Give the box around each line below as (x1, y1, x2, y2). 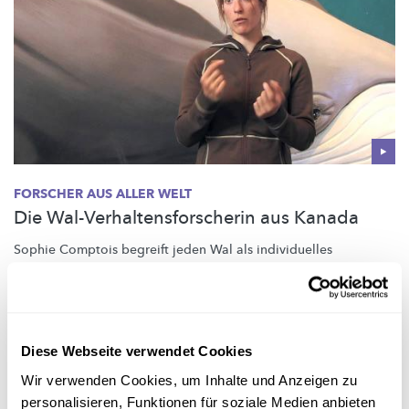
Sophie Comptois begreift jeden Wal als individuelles (14, 240, 332, 258)
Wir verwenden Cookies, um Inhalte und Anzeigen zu (21, 372, 358, 388)
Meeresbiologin (294, 259, 389, 278)
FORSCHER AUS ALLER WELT (14, 184, 192, 203)
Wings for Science (14, 316, 121, 334)
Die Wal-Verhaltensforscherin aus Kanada (14, 204, 359, 230)
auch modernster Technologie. (14, 278, 195, 297)
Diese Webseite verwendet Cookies (21, 343, 252, 360)
